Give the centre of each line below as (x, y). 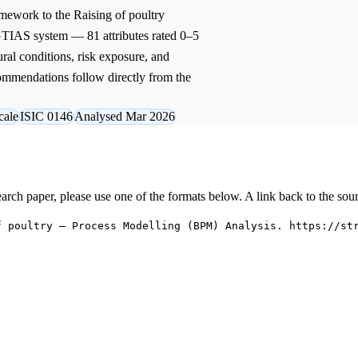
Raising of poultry (119, 14)
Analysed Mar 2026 (125, 116)
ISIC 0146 (46, 116)
